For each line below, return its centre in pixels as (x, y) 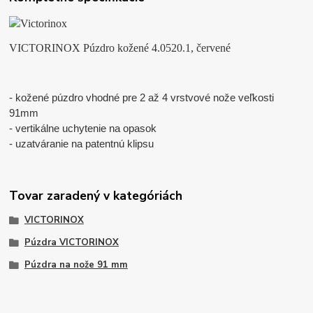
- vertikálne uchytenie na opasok (83, 128)
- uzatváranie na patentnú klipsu (83, 143)
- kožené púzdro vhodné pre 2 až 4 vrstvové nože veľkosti (142, 97)
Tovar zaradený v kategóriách (96, 196)
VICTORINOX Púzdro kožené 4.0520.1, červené (120, 48)
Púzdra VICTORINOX (71, 243)
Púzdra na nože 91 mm (76, 264)
